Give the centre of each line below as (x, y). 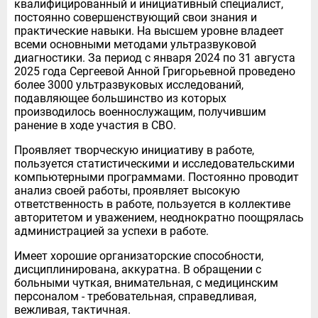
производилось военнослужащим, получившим (140, 111)
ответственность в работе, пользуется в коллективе (152, 204)
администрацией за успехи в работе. (111, 231)
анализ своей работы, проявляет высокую (127, 190)
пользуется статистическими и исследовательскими (154, 163)
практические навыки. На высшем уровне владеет (149, 31)
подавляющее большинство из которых (120, 98)
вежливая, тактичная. (72, 309)
